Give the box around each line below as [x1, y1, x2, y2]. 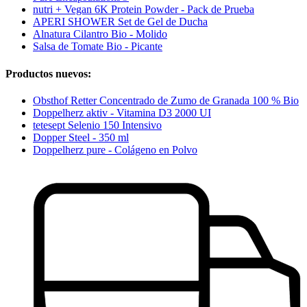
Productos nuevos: [5, 67, 91, 79]
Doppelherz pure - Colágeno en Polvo [33, 143, 197, 156]
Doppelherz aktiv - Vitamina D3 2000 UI [33, 106, 211, 119]
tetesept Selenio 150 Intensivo [33, 119, 162, 131]
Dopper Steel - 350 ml [33, 131, 129, 143]
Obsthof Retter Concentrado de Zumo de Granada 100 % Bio [33, 94, 299, 106]
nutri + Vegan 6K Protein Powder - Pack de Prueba [33, 3, 254, 16]
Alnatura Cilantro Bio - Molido [33, 28, 167, 40]
